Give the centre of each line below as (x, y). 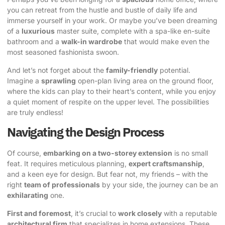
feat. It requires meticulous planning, (68, 164)
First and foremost (39, 213)
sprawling (59, 80)
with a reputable (189, 213)
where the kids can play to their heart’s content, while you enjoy (111, 91)
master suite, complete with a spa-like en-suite (132, 31)
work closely (140, 213)
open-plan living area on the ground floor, (145, 80)
